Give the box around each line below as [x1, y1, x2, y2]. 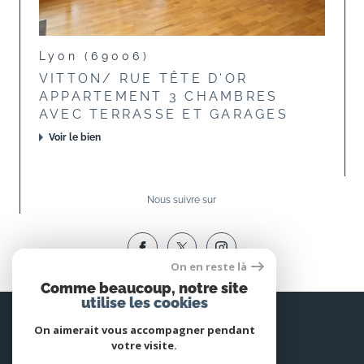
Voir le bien [49, 132, 101, 144]
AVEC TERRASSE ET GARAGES [39, 106, 288, 123]
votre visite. [111, 338, 177, 353]
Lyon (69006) [39, 50, 149, 63]
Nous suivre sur [154, 194, 217, 206]
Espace [171, 305, 199, 317]
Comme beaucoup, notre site [41, 279, 248, 297]
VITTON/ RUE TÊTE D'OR [39, 71, 249, 87]
